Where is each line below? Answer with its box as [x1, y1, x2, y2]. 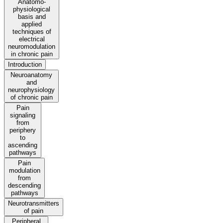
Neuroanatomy [10, 71, 52, 79]
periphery [9, 126, 36, 134]
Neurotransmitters [8, 200, 59, 208]
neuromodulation [8, 43, 55, 51]
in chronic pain [10, 50, 53, 58]
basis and [17, 13, 46, 21]
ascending [8, 141, 37, 149]
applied [21, 20, 42, 28]
